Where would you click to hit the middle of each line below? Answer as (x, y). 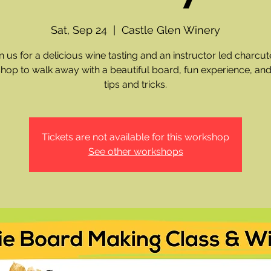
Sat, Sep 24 (79, 30)
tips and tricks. (135, 84)
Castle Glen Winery (171, 30)
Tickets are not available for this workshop (135, 137)
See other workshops (135, 151)
